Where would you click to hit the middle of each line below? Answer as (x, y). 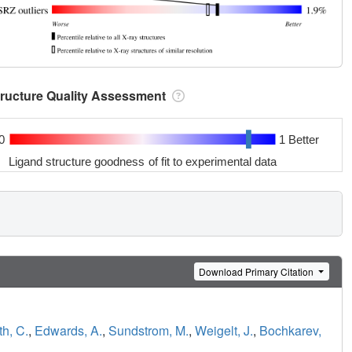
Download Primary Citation (258, 271)
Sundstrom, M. (148, 331)
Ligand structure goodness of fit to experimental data (143, 161)
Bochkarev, (290, 331)
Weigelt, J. (224, 331)
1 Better (299, 139)
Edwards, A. (68, 331)
